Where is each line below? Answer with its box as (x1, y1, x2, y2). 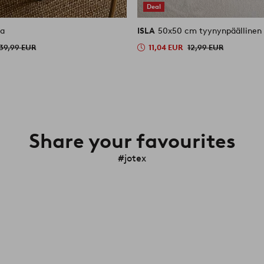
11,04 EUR (148, 42, 183, 52)
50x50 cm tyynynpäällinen (158, 25, 262, 36)
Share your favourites (28, 128, 236, 153)
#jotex (118, 152, 146, 164)
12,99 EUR (187, 42, 224, 52)
